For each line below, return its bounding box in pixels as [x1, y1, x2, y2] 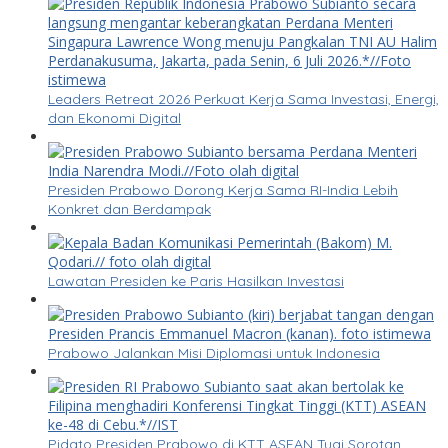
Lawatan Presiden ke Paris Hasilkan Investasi [48, 272, 344, 291]
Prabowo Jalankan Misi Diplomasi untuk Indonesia [48, 344, 380, 363]
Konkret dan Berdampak [48, 200, 211, 219]
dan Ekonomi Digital [48, 109, 181, 128]
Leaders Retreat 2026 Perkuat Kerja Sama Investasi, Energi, [48, 90, 439, 109]
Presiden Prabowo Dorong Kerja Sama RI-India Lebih [48, 181, 398, 200]
